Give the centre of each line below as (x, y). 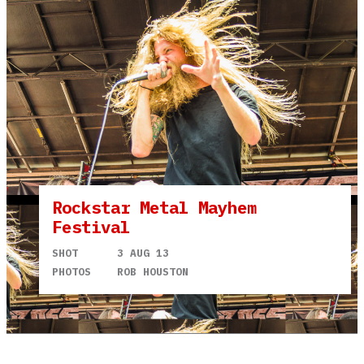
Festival (91, 227)
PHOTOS (71, 271)
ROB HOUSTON (153, 271)
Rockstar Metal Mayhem (154, 207)
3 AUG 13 (143, 253)
